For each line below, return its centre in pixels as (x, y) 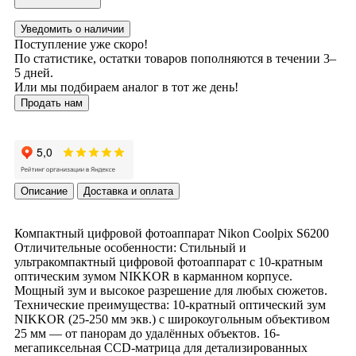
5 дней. (34, 72)
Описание (44, 191)
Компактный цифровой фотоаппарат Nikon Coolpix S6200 (172, 233)
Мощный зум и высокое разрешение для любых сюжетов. (171, 290)
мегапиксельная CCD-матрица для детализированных (161, 347)
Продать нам (52, 103)
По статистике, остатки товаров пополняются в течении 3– (175, 58)
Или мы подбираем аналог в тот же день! (126, 87)
